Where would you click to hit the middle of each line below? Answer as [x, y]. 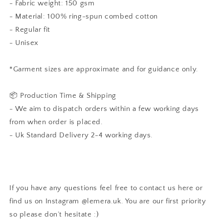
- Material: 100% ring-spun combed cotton [84, 16]
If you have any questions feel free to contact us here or [106, 188]
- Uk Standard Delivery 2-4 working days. [81, 135]
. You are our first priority [164, 201]
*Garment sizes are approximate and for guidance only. [104, 69]
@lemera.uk [101, 201]
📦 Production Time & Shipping [63, 95]
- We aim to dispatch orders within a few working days [104, 109]
